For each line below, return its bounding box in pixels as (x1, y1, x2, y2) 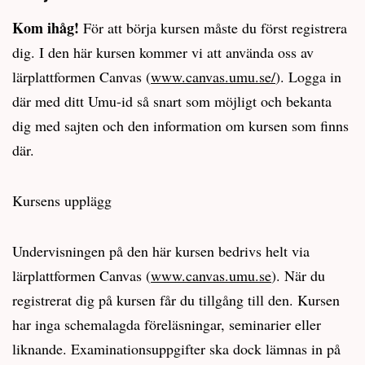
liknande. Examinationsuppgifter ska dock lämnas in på (12, 338, 341, 358)
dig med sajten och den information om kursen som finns (12, 115, 349, 135)
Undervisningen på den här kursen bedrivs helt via (12, 240, 310, 261)
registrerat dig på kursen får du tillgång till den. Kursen (12, 289, 340, 310)
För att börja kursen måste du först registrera (83, 17, 347, 37)
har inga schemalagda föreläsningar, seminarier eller (12, 314, 321, 334)
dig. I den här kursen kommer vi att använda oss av (12, 42, 314, 62)
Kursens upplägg (12, 190, 112, 210)
